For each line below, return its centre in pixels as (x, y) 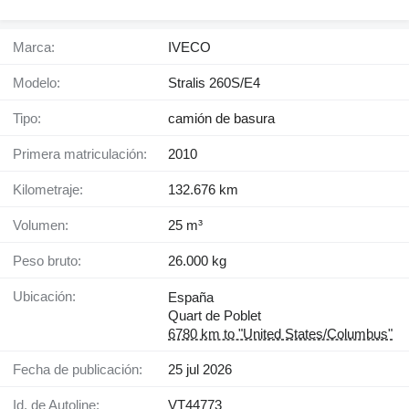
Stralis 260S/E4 (214, 83)
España (191, 298)
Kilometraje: (52, 190)
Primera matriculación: (84, 154)
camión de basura (221, 119)
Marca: (40, 47)
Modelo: (42, 83)
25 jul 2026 (200, 370)
